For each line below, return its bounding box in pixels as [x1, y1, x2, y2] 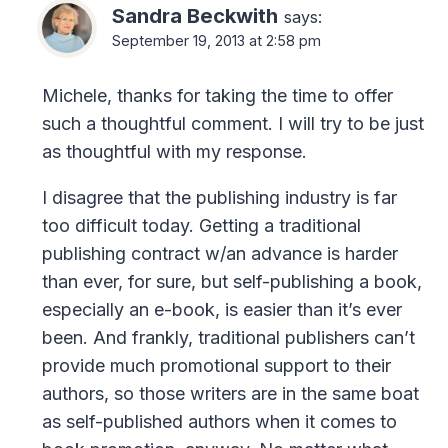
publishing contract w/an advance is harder [42, 243, 398, 265]
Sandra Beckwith [112, 2, 278, 28]
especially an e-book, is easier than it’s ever [42, 299, 402, 321]
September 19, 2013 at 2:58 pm [112, 31, 321, 49]
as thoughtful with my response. [42, 141, 307, 163]
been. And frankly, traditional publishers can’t [42, 327, 415, 349]
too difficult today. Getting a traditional [42, 215, 361, 237]
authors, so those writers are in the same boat [42, 383, 419, 405]
